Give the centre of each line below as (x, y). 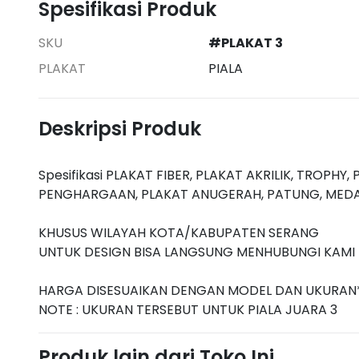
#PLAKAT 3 (246, 42)
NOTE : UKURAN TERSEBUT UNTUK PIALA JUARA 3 (188, 309)
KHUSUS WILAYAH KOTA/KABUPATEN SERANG (179, 232)
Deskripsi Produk (120, 128)
